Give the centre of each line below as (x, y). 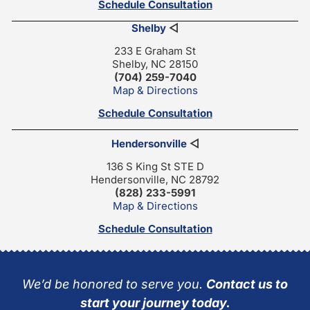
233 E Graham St (155, 51)
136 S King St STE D (155, 166)
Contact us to (247, 284)
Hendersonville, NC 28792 (155, 179)
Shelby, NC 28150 (155, 64)
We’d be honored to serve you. (114, 284)
